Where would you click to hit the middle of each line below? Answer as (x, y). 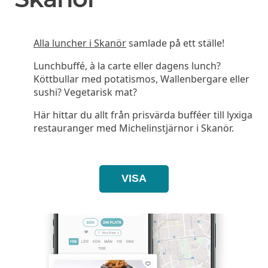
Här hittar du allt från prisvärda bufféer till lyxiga (143, 115)
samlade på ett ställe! (175, 43)
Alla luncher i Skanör (80, 43)
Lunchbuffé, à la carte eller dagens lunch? (127, 66)
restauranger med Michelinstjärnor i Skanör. (134, 128)
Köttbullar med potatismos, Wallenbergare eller (141, 79)
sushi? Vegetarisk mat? (85, 92)
